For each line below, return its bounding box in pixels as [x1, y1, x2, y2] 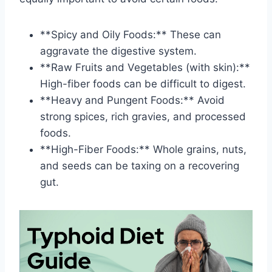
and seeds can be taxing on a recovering [40, 159, 239, 172]
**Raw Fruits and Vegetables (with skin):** [40, 61, 250, 73]
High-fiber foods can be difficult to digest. [40, 77, 246, 90]
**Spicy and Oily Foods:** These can [40, 28, 221, 41]
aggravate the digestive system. [40, 44, 197, 57]
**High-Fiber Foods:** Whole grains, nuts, [40, 143, 246, 155]
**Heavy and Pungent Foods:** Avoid [40, 93, 225, 106]
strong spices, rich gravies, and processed [40, 110, 246, 123]
